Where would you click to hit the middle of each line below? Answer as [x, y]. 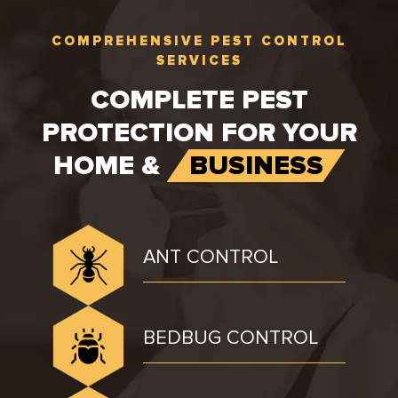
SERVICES [199, 61]
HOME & [110, 166]
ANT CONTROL [211, 258]
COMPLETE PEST [199, 100]
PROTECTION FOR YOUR [199, 133]
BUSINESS [256, 166]
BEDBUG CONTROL [231, 338]
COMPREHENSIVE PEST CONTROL [199, 41]
